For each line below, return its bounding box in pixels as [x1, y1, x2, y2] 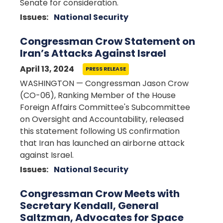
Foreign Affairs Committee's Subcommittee [20, 102, 190, 113]
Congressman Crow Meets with [20, 187, 180, 201]
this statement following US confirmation [20, 125, 180, 137]
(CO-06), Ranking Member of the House [20, 90, 176, 101]
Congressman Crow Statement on [20, 34, 195, 48]
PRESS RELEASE [86, 65, 126, 73]
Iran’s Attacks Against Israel [20, 46, 166, 60]
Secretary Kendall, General [20, 199, 159, 213]
